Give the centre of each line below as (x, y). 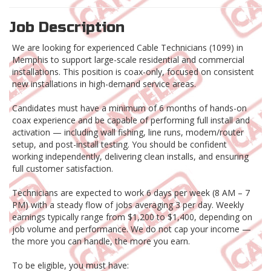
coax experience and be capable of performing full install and (131, 120)
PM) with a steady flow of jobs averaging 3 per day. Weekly (128, 205)
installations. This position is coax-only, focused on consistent (133, 72)
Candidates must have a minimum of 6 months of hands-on (129, 108)
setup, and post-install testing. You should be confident (119, 145)
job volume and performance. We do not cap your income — (132, 229)
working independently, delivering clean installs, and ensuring (130, 157)
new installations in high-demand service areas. (104, 84)
